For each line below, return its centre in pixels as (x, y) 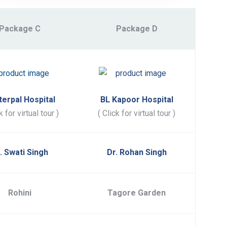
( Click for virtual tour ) (137, 113)
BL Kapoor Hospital (137, 100)
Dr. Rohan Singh (137, 153)
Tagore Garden (137, 193)
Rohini (20, 193)
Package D (137, 29)
